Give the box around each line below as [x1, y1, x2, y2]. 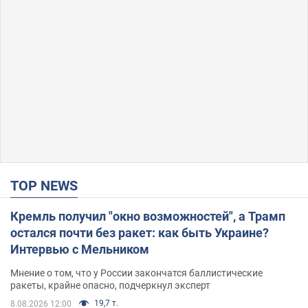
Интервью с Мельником [10, 241, 149, 256]
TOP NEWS [19, 177, 78, 194]
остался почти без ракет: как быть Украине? [10, 225, 269, 240]
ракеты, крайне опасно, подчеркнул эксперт [10, 279, 210, 291]
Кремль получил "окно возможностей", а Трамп [10, 208, 285, 223]
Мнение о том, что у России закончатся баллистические [10, 267, 263, 278]
